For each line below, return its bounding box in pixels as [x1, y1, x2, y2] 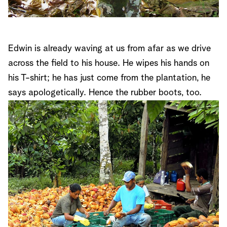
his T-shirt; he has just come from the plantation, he [8, 73, 210, 83]
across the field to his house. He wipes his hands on [8, 59, 209, 68]
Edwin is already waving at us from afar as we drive [8, 44, 211, 53]
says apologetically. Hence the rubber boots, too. [8, 88, 202, 97]
